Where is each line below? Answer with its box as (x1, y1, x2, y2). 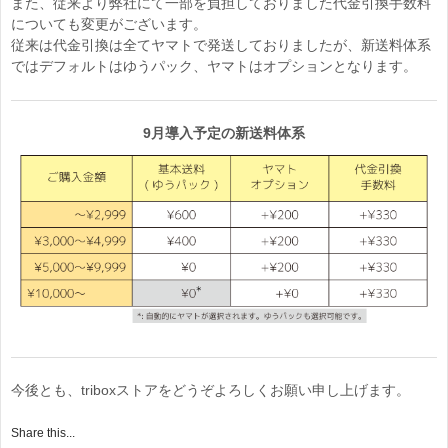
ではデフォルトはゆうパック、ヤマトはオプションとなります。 (11, 58, 417, 75)
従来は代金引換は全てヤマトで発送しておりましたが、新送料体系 (11, 37, 431, 54)
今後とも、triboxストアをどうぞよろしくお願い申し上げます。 (11, 381, 410, 398)
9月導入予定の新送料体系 (143, 125, 305, 142)
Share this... (11, 426, 75, 441)
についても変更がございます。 (11, 16, 207, 33)
